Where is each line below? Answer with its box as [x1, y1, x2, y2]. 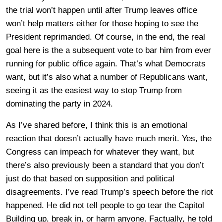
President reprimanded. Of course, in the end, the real [6, 32, 205, 42]
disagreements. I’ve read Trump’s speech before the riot [6, 187, 213, 197]
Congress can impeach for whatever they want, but [6, 147, 194, 157]
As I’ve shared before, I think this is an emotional [6, 120, 187, 130]
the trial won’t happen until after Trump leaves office [6, 5, 197, 15]
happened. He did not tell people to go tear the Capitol [6, 200, 204, 210]
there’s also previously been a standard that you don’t [6, 160, 204, 170]
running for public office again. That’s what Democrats [6, 58, 206, 68]
